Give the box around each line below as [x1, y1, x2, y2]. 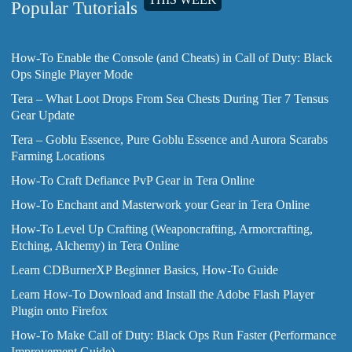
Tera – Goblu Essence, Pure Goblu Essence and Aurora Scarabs [11, 133, 328, 146]
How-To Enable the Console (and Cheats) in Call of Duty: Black [11, 51, 332, 64]
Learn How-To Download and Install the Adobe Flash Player [11, 288, 314, 301]
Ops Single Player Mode [11, 68, 133, 81]
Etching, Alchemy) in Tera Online [11, 239, 179, 252]
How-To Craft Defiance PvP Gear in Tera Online [11, 174, 255, 187]
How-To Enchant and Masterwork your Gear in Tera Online [11, 198, 310, 211]
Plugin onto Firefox [11, 304, 108, 317]
